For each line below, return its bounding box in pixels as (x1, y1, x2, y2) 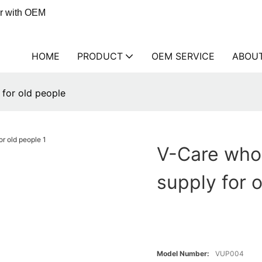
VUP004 (215, 249, 244, 258)
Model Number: (157, 249, 210, 258)
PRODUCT (77, 50, 123, 62)
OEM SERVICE (151, 50, 215, 62)
